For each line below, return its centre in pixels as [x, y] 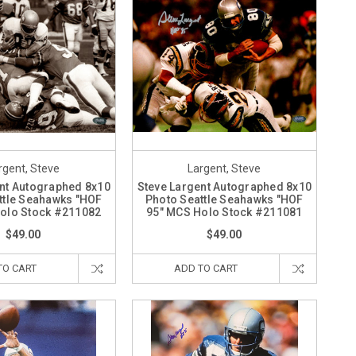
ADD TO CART [205, 269]
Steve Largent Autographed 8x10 [224, 187]
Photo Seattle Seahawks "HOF [224, 200]
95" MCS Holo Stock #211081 [224, 213]
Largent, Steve [224, 169]
